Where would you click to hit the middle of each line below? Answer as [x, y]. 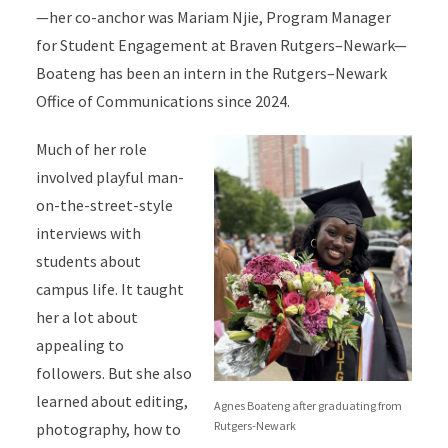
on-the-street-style [104, 205]
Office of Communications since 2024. [162, 101]
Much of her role [91, 149]
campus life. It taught [109, 289]
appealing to [79, 345]
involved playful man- [109, 177]
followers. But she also [113, 373]
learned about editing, [111, 401]
